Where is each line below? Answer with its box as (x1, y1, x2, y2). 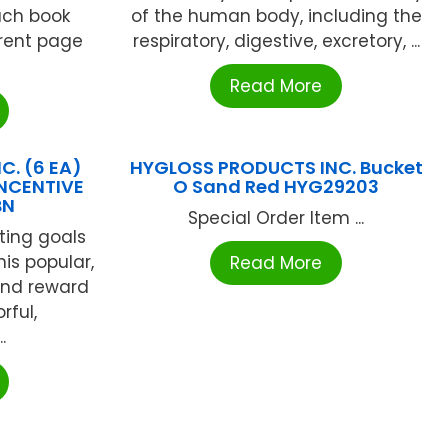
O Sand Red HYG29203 (173, 174, 380, 200)
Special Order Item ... (188, 206, 365, 231)
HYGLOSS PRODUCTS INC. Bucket (129, 155, 423, 181)
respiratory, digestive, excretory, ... (132, 29, 420, 54)
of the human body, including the (130, 4, 422, 29)
